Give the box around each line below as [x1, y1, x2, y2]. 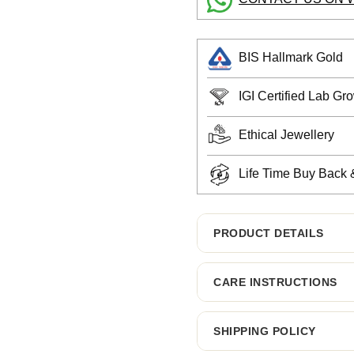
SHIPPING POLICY [213, 324, 316, 337]
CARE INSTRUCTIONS [213, 275, 337, 288]
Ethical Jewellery [239, 127, 334, 141]
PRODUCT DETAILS [213, 226, 324, 239]
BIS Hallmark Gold [239, 50, 343, 64]
